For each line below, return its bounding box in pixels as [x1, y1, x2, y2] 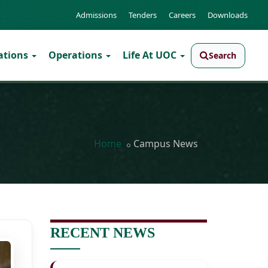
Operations [48, 48, 105, 62]
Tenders [129, 10, 157, 20]
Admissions [76, 10, 117, 20]
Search [208, 49, 236, 61]
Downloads [208, 10, 248, 20]
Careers [169, 10, 196, 20]
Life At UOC [122, 48, 179, 62]
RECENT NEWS [50, 225, 155, 240]
